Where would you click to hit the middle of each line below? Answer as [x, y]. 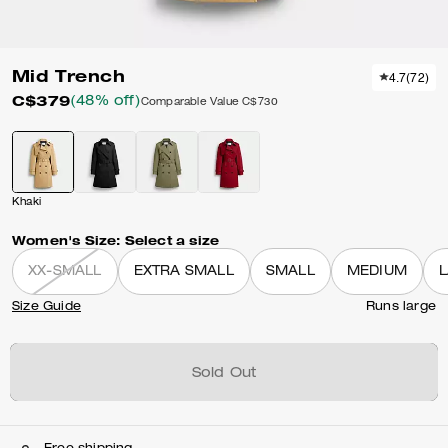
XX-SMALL [65, 272]
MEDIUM [376, 272]
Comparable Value [190, 102]
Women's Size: [66, 240]
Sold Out [224, 374]
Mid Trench [68, 76]
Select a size [172, 240]
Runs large [401, 307]
